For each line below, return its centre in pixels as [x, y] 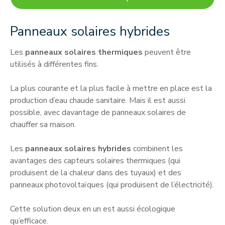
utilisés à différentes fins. [54, 64]
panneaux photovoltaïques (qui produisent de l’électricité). [112, 185]
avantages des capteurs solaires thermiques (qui [95, 160]
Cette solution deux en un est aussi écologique [93, 209]
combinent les [158, 148]
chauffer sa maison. [43, 124]
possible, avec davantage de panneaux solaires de [98, 112]
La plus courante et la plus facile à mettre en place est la [111, 88]
